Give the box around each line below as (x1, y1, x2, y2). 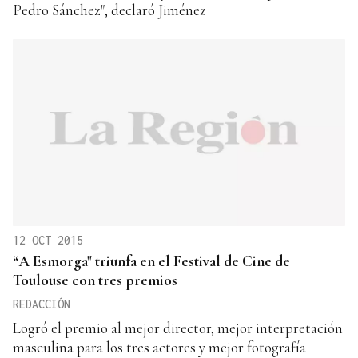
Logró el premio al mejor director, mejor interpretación (13, 319, 343, 338)
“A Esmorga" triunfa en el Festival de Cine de (13, 252, 290, 271)
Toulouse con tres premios (13, 271, 177, 290)
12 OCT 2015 (13, 233, 83, 248)
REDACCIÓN (13, 297, 70, 312)
